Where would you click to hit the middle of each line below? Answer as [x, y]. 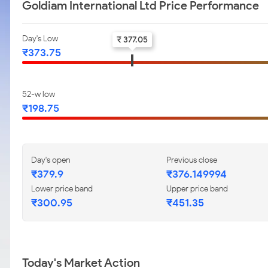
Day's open [51, 160]
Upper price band [197, 189]
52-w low [39, 94]
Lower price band [62, 189]
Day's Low [40, 39]
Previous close [192, 160]
